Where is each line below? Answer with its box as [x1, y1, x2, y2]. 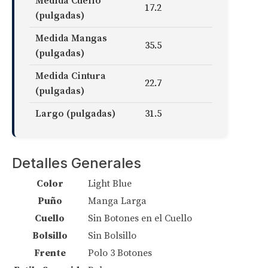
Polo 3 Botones [88, 246, 152, 259]
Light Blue [88, 177, 132, 190]
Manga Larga [88, 194, 147, 207]
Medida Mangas [35, 32, 107, 44]
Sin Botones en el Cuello [88, 212, 192, 224]
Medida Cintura [35, 69, 106, 82]
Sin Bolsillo [88, 229, 136, 242]
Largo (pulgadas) [35, 107, 115, 120]
